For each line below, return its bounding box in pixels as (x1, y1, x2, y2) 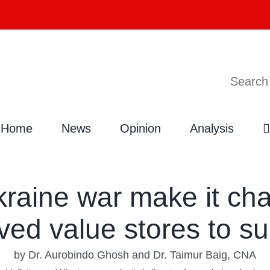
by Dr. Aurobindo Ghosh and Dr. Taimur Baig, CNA (14, 248, 256, 261)
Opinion (119, 121, 161, 135)
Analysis (189, 121, 234, 135)
